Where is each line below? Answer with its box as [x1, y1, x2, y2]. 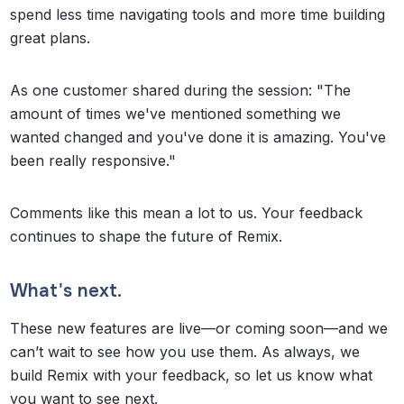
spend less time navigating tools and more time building [10, 5, 386, 24]
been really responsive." [10, 151, 177, 170]
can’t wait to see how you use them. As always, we [10, 343, 361, 362]
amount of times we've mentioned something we [10, 105, 342, 124]
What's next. [10, 280, 123, 303]
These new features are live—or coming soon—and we [10, 319, 389, 338]
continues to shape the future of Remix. [10, 227, 283, 246]
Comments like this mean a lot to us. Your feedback [10, 204, 363, 223]
